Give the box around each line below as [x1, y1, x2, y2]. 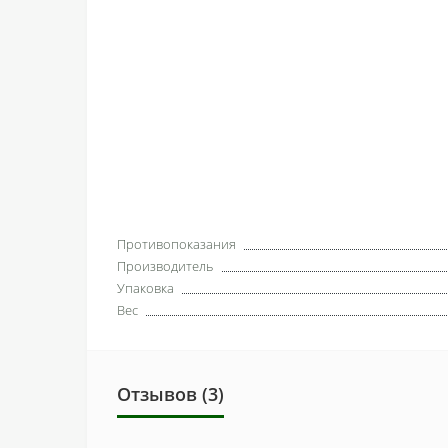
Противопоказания [117, 234, 236, 253]
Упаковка [117, 278, 174, 297]
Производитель [117, 256, 213, 275]
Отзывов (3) [117, 381, 224, 406]
